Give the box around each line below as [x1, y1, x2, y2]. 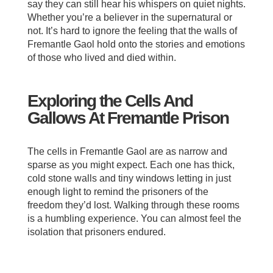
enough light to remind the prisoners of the [27, 186, 208, 197]
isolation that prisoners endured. [27, 226, 166, 237]
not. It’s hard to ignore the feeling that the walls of [27, 25, 237, 36]
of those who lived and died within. [27, 52, 176, 63]
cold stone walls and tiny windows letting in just [27, 172, 231, 183]
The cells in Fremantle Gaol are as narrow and [27, 146, 227, 157]
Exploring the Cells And [27, 91, 193, 110]
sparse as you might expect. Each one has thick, [27, 159, 235, 170]
